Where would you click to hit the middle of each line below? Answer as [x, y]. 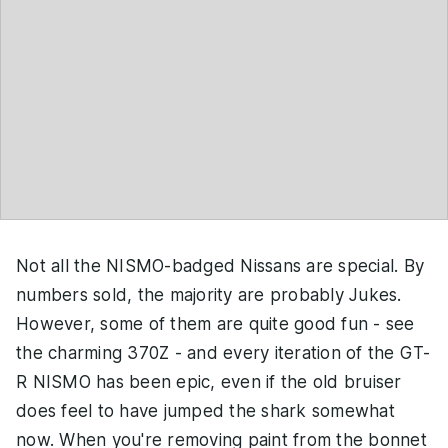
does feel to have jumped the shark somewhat [205, 411]
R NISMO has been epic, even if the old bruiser [209, 382]
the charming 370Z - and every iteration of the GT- [223, 353]
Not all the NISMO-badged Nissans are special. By [220, 266]
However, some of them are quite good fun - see [215, 324]
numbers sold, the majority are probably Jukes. [209, 295]
